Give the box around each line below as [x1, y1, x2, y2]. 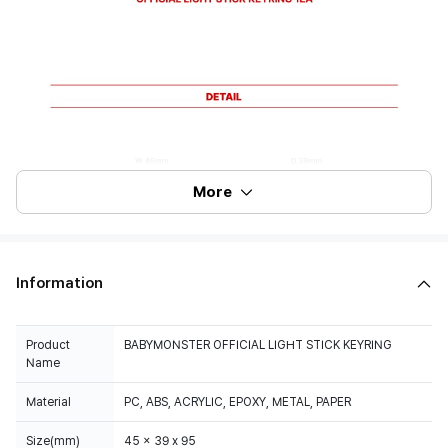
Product [26, 338, 70, 352]
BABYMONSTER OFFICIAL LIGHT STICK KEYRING [124, 338, 392, 352]
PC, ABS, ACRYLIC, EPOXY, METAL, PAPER [124, 395, 351, 409]
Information [16, 274, 103, 292]
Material [26, 395, 71, 409]
